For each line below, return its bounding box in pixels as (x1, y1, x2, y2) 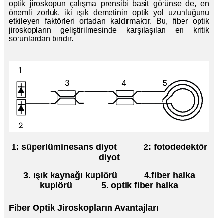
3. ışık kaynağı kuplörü (23, 170, 117, 180)
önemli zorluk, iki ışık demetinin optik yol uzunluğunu (9, 8, 209, 17)
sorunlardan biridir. (9, 34, 73, 43)
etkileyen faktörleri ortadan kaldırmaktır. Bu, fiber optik (9, 17, 209, 25)
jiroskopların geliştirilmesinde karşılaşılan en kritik (9, 25, 209, 34)
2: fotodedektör (143, 142, 207, 152)
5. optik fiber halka (101, 180, 178, 190)
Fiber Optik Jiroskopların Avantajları (9, 202, 159, 213)
